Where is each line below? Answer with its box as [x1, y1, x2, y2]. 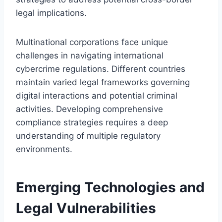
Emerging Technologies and [16, 178, 205, 196]
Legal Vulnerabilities [16, 199, 156, 217]
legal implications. [16, 7, 87, 18]
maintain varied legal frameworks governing [16, 77, 190, 87]
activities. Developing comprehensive [16, 104, 163, 114]
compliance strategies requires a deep [16, 117, 168, 127]
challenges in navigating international [16, 50, 164, 60]
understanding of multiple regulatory [16, 130, 161, 141]
